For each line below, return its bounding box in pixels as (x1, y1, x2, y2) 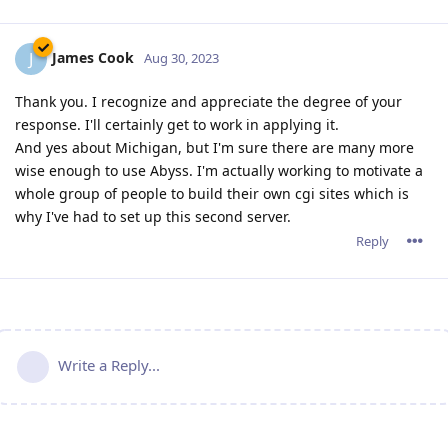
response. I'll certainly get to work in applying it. (15, 114, 339, 134)
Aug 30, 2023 (144, 48, 219, 67)
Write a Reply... (58, 354, 160, 375)
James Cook (52, 47, 134, 67)
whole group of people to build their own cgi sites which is (15, 183, 409, 203)
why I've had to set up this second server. (15, 206, 291, 226)
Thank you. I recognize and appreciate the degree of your (15, 91, 402, 111)
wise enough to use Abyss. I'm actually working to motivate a (15, 160, 423, 180)
